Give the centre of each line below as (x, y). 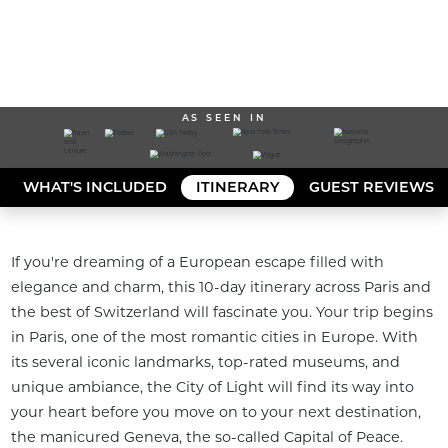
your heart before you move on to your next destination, (215, 412)
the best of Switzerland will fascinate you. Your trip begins (221, 312)
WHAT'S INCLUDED (94, 186)
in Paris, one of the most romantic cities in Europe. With (214, 337)
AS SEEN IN (224, 117)
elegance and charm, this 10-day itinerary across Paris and (220, 287)
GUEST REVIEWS (371, 186)
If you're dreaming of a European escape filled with (197, 262)
